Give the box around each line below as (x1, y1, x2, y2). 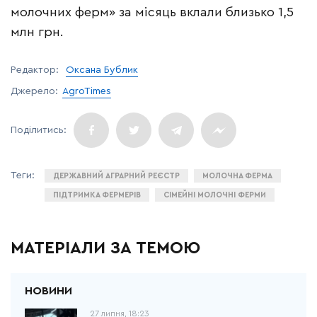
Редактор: (11, 65, 62, 75)
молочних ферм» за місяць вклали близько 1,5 (11, 6, 294, 18)
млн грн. (11, 25, 64, 38)
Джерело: (11, 86, 58, 96)
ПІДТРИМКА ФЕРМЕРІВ (53, 191, 141, 199)
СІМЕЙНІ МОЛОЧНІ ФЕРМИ (163, 191, 266, 199)
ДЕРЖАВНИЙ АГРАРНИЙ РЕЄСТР (53, 172, 180, 180)
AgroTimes (62, 86, 111, 96)
